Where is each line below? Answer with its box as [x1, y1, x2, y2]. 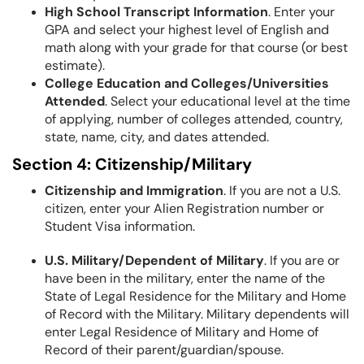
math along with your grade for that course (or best [45, 39, 348, 56]
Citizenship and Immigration [45, 182, 223, 199]
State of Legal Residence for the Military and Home [45, 288, 346, 305]
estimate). [45, 57, 111, 74]
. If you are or [264, 252, 340, 269]
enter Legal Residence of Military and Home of [45, 323, 318, 340]
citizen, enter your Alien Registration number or [45, 200, 324, 217]
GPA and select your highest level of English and [45, 21, 329, 38]
